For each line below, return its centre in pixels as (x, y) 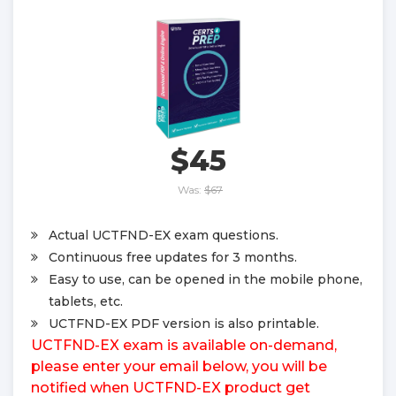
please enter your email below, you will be (179, 366)
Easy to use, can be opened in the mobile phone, (206, 279)
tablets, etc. (86, 301)
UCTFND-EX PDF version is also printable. (184, 323)
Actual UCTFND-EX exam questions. (164, 235)
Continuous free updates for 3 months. (173, 257)
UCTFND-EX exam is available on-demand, (184, 345)
